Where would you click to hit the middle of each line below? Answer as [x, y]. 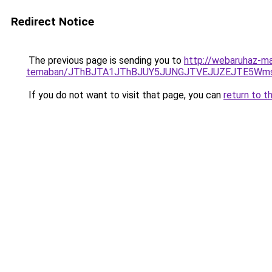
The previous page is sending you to [105, 60]
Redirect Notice [53, 22]
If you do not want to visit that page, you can [125, 95]
